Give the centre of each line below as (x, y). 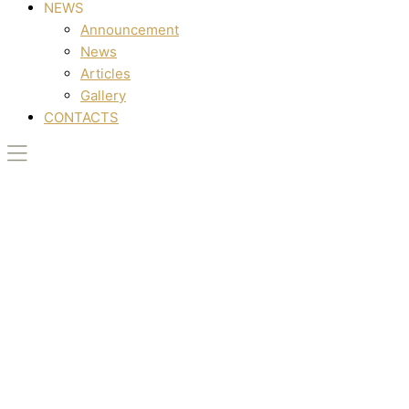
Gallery (103, 95)
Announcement (130, 30)
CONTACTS (81, 117)
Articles (105, 73)
